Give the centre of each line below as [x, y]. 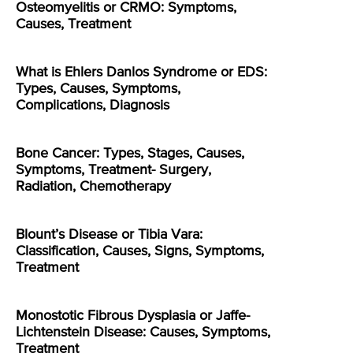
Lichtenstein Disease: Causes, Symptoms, [143, 333]
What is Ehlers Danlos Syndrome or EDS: [141, 73]
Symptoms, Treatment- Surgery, [113, 171]
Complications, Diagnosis [93, 106]
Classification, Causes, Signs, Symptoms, [140, 252]
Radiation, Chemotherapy [93, 187]
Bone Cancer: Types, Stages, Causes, [130, 154]
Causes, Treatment [73, 25]
